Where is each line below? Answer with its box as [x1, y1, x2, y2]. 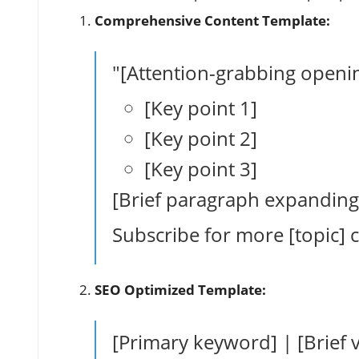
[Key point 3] [144, 155, 257, 182]
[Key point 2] [144, 124, 257, 151]
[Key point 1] [144, 94, 257, 121]
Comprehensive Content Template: [95, 10, 330, 30]
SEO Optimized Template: [95, 280, 266, 299]
